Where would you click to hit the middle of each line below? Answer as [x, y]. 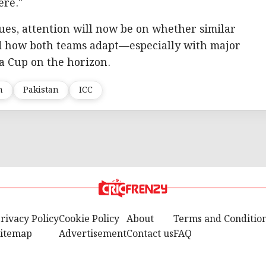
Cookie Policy [89, 219]
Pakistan [41, 90]
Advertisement [92, 234]
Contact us [150, 234]
